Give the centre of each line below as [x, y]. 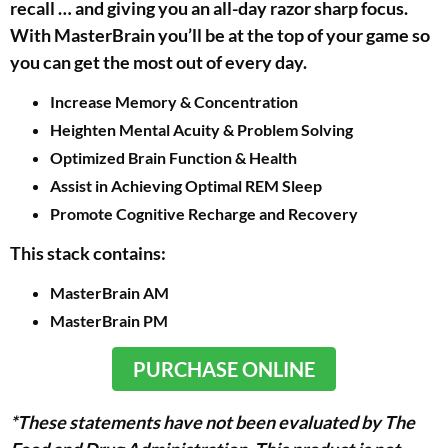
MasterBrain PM [109, 321]
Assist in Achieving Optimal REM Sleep [186, 186]
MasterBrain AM [109, 293]
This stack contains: [88, 253]
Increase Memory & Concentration [174, 102]
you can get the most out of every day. [158, 62]
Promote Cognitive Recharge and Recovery [204, 214]
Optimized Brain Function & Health [173, 158]
